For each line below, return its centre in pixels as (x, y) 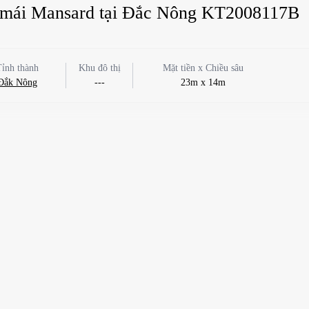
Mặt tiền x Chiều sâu (203, 68)
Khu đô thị (99, 68)
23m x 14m (203, 82)
